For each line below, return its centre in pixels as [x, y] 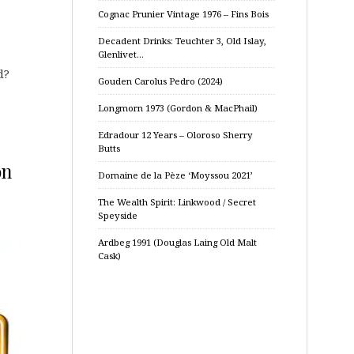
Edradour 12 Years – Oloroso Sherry [175, 135]
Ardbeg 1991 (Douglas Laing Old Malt [177, 242]
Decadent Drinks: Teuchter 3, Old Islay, [182, 41]
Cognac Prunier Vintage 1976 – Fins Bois [183, 14]
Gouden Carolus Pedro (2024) [160, 81]
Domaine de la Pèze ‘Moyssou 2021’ [175, 175]
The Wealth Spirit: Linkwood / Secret [177, 202]
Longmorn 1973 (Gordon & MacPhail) [178, 108]
